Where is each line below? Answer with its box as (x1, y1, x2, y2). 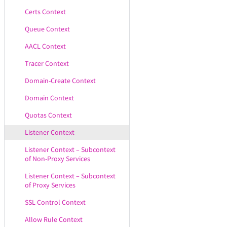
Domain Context (25, 93, 74, 102)
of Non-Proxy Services (25, 154, 90, 163)
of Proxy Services (25, 180, 75, 190)
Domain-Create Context (25, 76, 96, 85)
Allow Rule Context (25, 215, 83, 224)
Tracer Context (25, 59, 69, 68)
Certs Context (25, 7, 66, 16)
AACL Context (25, 42, 66, 51)
